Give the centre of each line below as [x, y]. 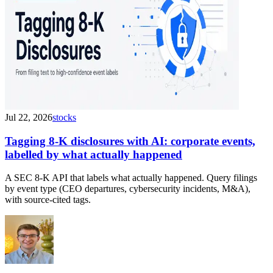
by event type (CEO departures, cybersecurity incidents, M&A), [128, 189]
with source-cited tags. [48, 200]
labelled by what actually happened [94, 154]
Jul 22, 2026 [29, 117]
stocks [64, 117]
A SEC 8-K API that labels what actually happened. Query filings [131, 178]
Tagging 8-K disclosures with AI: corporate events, [130, 141]
